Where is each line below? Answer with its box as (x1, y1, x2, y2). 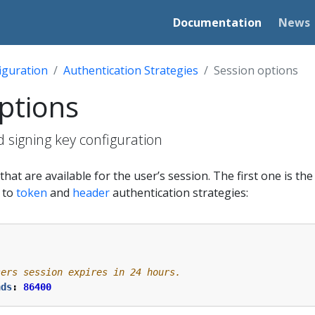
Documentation (173, 14, 262, 30)
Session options (214, 63, 298, 78)
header (72, 185, 110, 200)
